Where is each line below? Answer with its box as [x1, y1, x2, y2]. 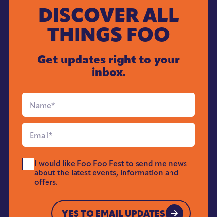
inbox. [91, 65, 126, 79]
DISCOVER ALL [38, 3, 179, 28]
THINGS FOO [47, 22, 170, 47]
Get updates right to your [37, 52, 180, 67]
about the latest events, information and [34, 168, 179, 177]
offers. [34, 177, 58, 186]
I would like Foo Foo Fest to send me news [34, 159, 187, 168]
